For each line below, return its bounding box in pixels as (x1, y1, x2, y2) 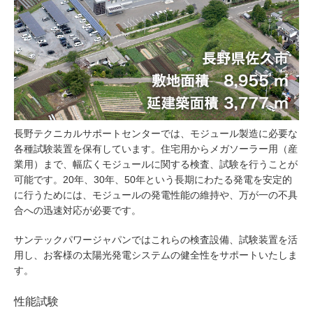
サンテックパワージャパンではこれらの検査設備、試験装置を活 (14, 234, 298, 246)
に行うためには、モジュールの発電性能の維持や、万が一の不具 (14, 189, 298, 201)
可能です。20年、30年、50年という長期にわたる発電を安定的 (14, 174, 292, 186)
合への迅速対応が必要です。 (14, 205, 141, 217)
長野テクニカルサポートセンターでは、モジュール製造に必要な (14, 128, 298, 140)
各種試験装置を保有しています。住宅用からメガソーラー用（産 (14, 143, 298, 155)
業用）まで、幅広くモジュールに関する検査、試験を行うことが (14, 159, 298, 170)
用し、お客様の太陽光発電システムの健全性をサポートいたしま (14, 249, 298, 261)
